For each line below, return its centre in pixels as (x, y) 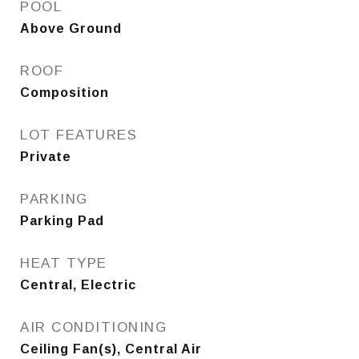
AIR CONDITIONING (93, 327)
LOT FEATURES (79, 135)
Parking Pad (62, 221)
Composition (65, 93)
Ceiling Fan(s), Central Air (111, 349)
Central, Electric (78, 285)
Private (46, 157)
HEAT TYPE (64, 263)
